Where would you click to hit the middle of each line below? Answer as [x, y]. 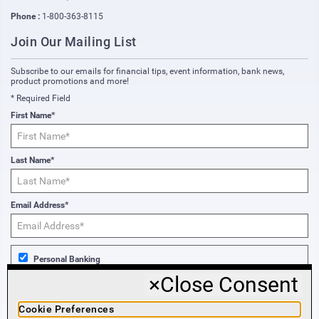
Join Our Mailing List [74, 42]
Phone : [26, 17]
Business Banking [68, 294]
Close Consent [229, 284]
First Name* [33, 116]
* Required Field [41, 99]
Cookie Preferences [66, 309]
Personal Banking [67, 260]
